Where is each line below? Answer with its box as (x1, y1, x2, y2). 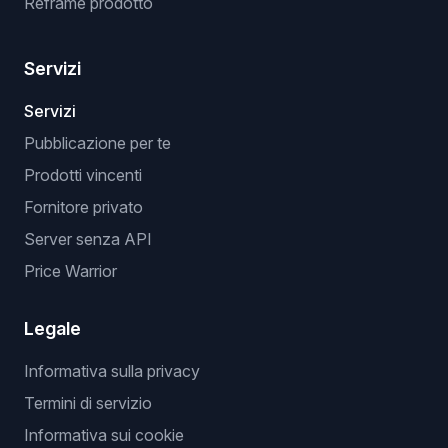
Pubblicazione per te (24, 133, 171, 153)
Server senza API (24, 229, 152, 249)
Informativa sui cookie (24, 425, 184, 445)
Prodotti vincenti (24, 165, 142, 185)
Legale (24, 318, 81, 339)
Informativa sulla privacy (24, 361, 200, 381)
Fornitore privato (24, 197, 143, 217)
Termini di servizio (24, 393, 152, 413)
